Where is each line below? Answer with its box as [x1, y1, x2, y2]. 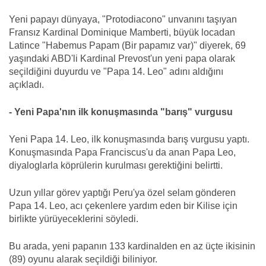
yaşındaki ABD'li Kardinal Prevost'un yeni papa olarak [9, 53, 235, 64]
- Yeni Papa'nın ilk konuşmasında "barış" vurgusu [9, 106, 233, 117]
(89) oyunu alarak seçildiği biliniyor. [9, 254, 157, 264]
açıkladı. [9, 79, 44, 90]
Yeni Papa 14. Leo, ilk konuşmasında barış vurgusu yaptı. [9, 134, 249, 144]
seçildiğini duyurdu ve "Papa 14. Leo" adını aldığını [9, 66, 223, 77]
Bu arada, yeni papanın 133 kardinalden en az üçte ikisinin [9, 240, 255, 251]
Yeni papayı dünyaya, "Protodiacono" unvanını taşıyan [9, 14, 237, 24]
